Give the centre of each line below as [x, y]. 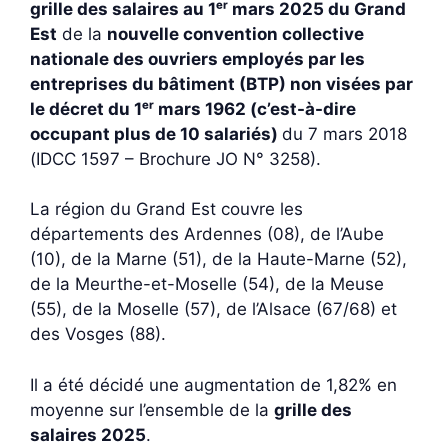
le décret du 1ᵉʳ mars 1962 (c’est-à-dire [193, 108]
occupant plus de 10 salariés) [156, 133]
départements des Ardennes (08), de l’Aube [207, 234]
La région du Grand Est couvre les [166, 209]
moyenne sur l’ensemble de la [152, 409]
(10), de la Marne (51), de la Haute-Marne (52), [218, 259]
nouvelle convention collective [235, 33]
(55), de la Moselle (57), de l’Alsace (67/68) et [213, 309]
